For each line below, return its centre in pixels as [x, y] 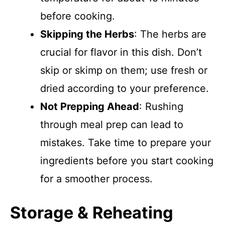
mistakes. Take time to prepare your [126, 143]
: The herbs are [170, 34]
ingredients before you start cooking [127, 161]
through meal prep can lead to [112, 125]
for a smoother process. [96, 179]
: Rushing [161, 106]
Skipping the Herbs [87, 34]
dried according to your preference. [125, 88]
